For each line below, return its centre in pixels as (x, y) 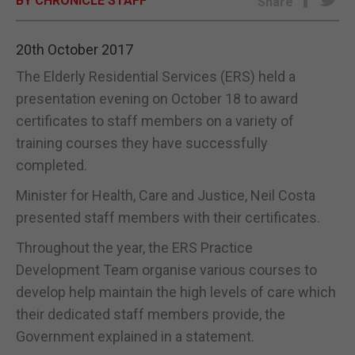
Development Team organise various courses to (166, 269)
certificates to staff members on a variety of (155, 120)
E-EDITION (177, 29)
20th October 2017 (74, 49)
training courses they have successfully (142, 143)
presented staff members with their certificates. (168, 217)
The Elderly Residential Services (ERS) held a (156, 76)
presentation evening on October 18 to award (157, 98)
